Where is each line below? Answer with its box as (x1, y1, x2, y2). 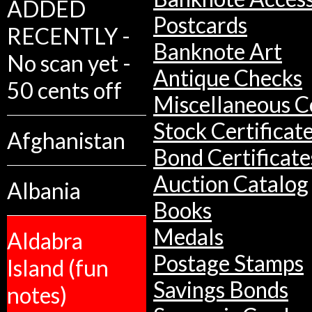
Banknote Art (153, 38, 282, 65)
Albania (7, 177, 81, 204)
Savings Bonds (153, 276, 288, 304)
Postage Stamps (153, 250, 304, 277)
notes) (7, 281, 67, 309)
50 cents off (7, 77, 122, 104)
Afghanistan (7, 127, 125, 154)
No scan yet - (7, 49, 131, 77)
